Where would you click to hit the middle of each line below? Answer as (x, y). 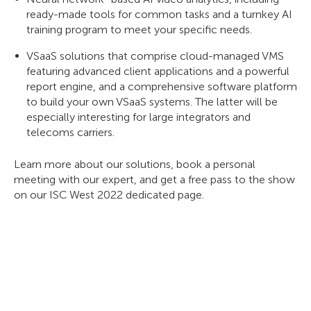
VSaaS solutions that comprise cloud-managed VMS (155, 56)
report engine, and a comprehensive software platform (162, 86)
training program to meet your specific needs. (139, 30)
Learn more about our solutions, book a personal (135, 164)
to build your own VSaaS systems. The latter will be (152, 102)
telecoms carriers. (70, 132)
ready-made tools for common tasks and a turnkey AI (159, 14)
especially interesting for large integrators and (138, 117)
